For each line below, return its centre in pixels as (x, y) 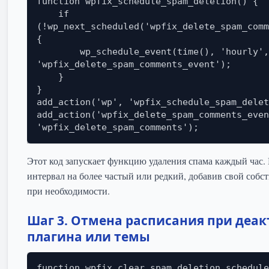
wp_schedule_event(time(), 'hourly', (58, 52)
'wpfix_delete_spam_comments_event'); (134, 65)
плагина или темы (89, 237)
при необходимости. (68, 191)
